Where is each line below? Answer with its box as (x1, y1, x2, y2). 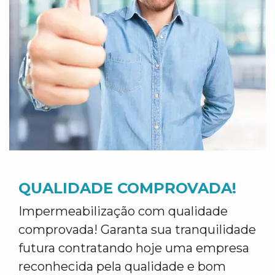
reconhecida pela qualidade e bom (18, 259, 226, 274)
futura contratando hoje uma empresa (18, 241, 249, 255)
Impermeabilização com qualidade (18, 204, 228, 219)
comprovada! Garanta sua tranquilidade (18, 222, 256, 237)
